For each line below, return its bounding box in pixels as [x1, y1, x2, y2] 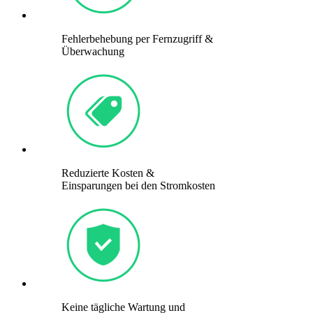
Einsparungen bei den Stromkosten [61, 180, 215, 192]
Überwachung [61, 45, 124, 58]
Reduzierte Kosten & [61, 167, 154, 180]
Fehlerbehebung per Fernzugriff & [61, 33, 213, 45]
